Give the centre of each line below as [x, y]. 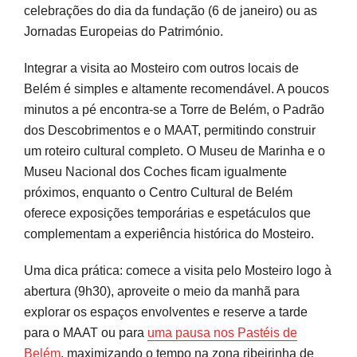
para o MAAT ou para [86, 332]
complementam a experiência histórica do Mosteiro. [169, 233]
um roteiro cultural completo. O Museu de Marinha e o [175, 151]
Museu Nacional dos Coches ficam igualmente [155, 171]
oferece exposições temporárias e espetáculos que [167, 213]
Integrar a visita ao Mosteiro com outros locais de [161, 68]
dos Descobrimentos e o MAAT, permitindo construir [170, 130]
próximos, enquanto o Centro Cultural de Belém [158, 192]
